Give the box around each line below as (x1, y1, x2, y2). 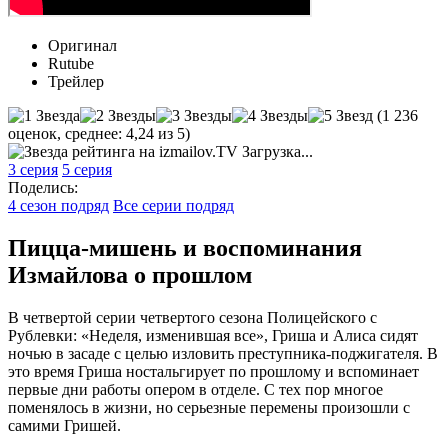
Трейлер (48, 72, 104, 90)
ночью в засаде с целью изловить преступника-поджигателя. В (8, 344, 438, 362)
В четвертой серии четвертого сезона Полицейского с (8, 308, 377, 326)
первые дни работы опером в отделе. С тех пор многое (8, 380, 383, 398)
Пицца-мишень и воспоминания (8, 234, 362, 261)
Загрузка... (238, 142, 313, 160)
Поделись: (8, 178, 78, 196)
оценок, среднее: (8, 124, 126, 142)
